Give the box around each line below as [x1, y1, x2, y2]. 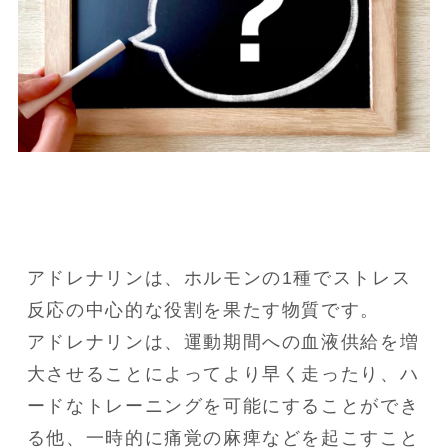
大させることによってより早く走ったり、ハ [26, 364, 420, 385]
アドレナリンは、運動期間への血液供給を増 [26, 332, 420, 353]
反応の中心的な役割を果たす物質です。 [26, 300, 380, 321]
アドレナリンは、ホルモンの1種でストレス [26, 268, 412, 289]
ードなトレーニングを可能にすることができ [26, 396, 420, 417]
